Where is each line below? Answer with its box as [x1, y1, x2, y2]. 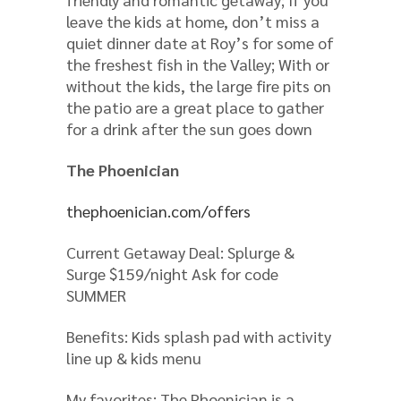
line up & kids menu [66, 346, 201, 368]
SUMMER [66, 284, 126, 305]
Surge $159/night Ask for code [66, 262, 278, 284]
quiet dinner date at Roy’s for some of [66, 31, 334, 53]
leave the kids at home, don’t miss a [66, 10, 320, 31]
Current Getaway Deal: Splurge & [66, 241, 294, 262]
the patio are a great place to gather [66, 96, 324, 117]
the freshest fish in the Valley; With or [66, 53, 329, 74]
